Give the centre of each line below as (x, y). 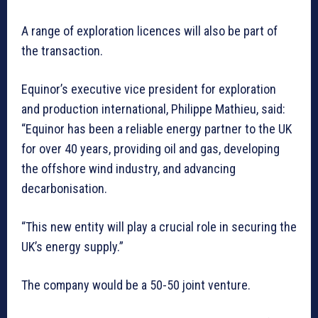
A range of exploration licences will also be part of (149, 31)
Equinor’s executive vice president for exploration (149, 89)
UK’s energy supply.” (72, 247)
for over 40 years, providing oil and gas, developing (150, 149)
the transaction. (62, 51)
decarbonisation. (64, 189)
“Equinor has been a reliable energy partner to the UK (157, 129)
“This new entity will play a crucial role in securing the (159, 227)
